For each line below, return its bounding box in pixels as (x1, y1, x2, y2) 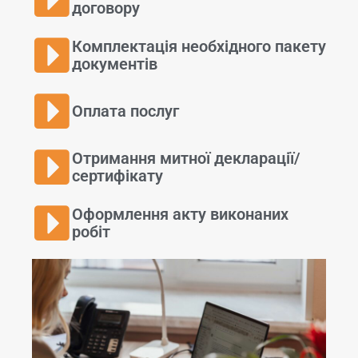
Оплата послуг (72, 101, 179, 121)
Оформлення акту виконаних (72, 204, 288, 224)
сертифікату (72, 165, 163, 185)
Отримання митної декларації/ (72, 148, 300, 168)
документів (72, 54, 157, 74)
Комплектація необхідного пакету (72, 36, 326, 56)
